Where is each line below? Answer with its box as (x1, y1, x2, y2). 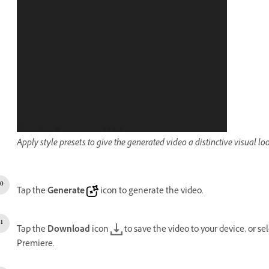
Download (47, 223, 90, 237)
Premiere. (17, 237, 55, 252)
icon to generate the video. (98, 184, 204, 199)
